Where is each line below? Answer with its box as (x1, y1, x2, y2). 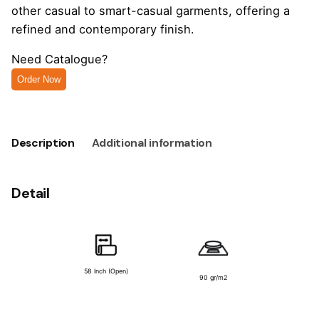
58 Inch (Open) (84, 267, 128, 276)
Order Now (17, 74, 61, 85)
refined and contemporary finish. (11, 21, 194, 36)
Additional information (91, 135, 212, 150)
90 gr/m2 (199, 273, 227, 282)
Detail (11, 184, 50, 203)
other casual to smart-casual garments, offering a (11, 3, 290, 18)
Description (11, 135, 75, 150)
